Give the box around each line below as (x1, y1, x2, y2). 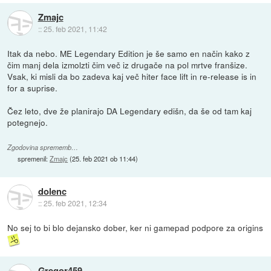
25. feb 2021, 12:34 (43, 197, 107, 208)
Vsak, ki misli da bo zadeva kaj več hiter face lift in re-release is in (7, 70, 257, 82)
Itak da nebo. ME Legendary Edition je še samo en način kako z (7, 47, 250, 59)
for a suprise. (7, 81, 58, 94)
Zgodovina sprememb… (7, 142, 79, 152)
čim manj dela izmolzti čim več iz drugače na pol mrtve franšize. (7, 58, 248, 71)
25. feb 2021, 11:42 (43, 23, 107, 34)
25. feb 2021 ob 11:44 (72, 153, 136, 163)
